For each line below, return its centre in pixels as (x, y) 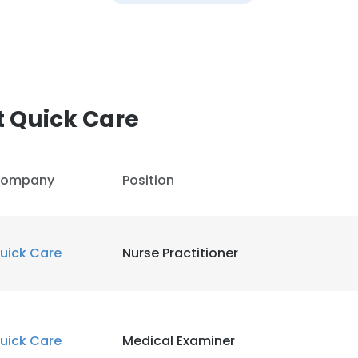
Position (148, 180)
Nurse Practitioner (180, 253)
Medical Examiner (179, 341)
